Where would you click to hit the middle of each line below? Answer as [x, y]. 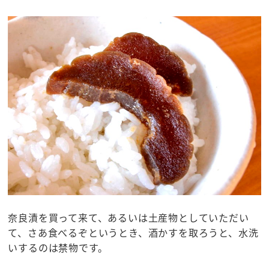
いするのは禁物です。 [58, 247]
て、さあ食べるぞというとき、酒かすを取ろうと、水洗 [133, 232]
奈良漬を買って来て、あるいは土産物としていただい [128, 217]
